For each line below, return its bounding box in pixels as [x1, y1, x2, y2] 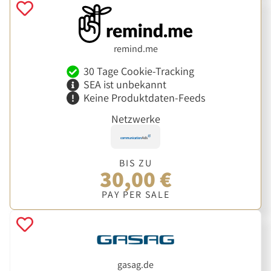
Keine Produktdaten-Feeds [83, 90, 205, 105]
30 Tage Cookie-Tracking [83, 64, 194, 79]
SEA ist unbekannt [83, 77, 166, 91]
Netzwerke [111, 112, 160, 126]
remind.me [113, 42, 158, 55]
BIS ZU [119, 156, 152, 169]
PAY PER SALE [101, 188, 170, 201]
